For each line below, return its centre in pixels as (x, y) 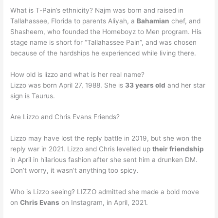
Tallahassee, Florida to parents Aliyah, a (74, 21)
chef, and (185, 21)
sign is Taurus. (33, 96)
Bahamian (153, 21)
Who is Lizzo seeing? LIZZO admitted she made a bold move (105, 192)
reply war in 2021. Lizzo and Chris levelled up (82, 149)
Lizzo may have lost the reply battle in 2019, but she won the (106, 138)
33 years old (145, 85)
